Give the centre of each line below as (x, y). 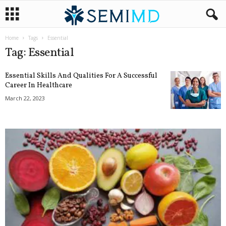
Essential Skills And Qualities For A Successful (81, 76)
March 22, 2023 (25, 98)
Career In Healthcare (39, 86)
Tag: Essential (40, 53)
